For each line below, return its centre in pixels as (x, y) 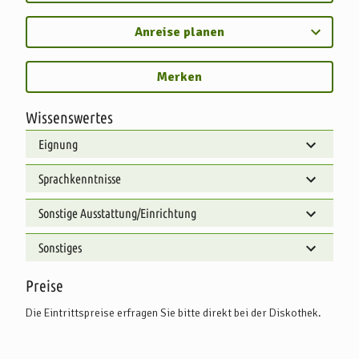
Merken (179, 77)
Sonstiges (60, 247)
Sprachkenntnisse (80, 178)
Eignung (58, 144)
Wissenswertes (69, 117)
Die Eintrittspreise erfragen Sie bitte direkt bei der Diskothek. (173, 313)
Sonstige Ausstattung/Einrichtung (117, 213)
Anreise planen (179, 32)
